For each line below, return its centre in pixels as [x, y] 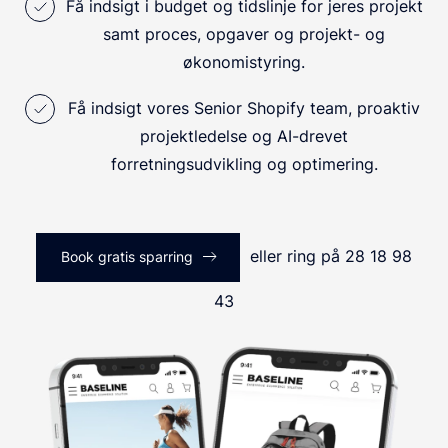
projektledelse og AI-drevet [244, 136]
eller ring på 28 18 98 [326, 256]
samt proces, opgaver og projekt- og [244, 34]
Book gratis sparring [127, 257]
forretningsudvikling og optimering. [244, 164]
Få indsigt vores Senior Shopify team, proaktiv [244, 108]
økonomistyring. [244, 62]
